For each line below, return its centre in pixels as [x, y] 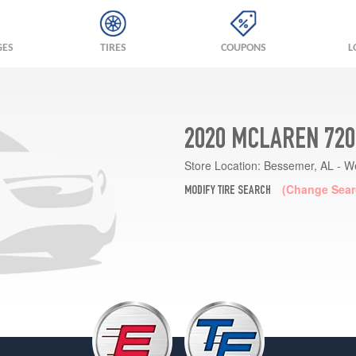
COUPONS [243, 48]
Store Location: [222, 165]
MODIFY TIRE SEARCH [227, 191]
